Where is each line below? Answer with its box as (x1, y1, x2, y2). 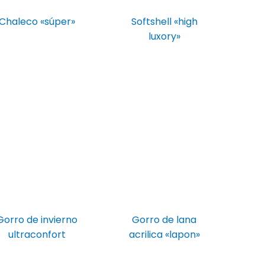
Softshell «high (131, 15, 198, 29)
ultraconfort (8, 227, 66, 241)
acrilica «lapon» (128, 227, 200, 241)
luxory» (148, 30, 180, 44)
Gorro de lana (132, 212, 197, 227)
